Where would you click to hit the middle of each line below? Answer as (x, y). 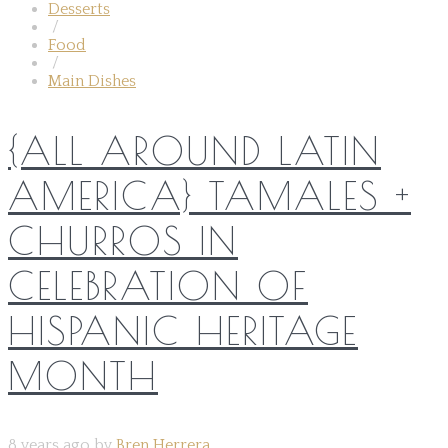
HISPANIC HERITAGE (183, 330)
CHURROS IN (123, 240)
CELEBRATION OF (158, 285)
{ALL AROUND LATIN (194, 150)
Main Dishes (92, 80)
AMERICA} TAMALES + (209, 195)
